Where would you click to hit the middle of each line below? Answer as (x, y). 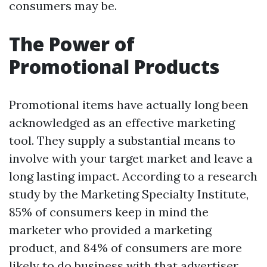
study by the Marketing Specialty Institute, (129, 194)
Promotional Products (114, 66)
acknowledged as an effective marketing (122, 122)
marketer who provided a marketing (110, 230)
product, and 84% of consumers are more (125, 248)
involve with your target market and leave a (131, 158)
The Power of (72, 44)
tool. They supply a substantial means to (122, 140)
